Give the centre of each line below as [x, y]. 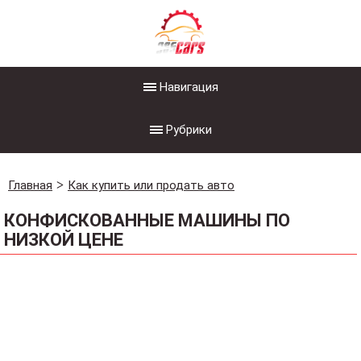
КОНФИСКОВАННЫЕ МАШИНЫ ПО [147, 220]
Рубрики [189, 130]
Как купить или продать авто [151, 185]
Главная [30, 185]
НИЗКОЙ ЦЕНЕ [64, 240]
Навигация [189, 87]
